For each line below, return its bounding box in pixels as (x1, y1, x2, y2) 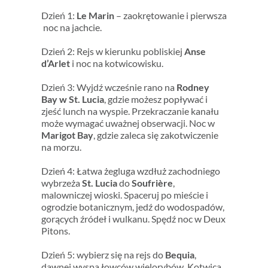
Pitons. (41, 224, 70, 236)
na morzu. (41, 141, 81, 153)
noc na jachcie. (41, 21, 102, 33)
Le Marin (76, 9, 114, 21)
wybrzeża (41, 176, 82, 188)
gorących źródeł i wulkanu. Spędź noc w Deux (41, 212, 226, 224)
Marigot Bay (41, 129, 93, 141)
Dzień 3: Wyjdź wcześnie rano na (41, 81, 176, 93)
